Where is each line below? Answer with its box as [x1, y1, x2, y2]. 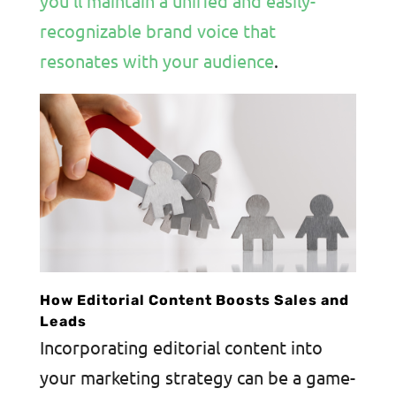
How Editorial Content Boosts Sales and [39, 291, 349, 308]
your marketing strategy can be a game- [39, 365, 355, 388]
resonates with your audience [39, 49, 274, 72]
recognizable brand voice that [39, 19, 276, 42]
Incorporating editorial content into [39, 335, 323, 358]
